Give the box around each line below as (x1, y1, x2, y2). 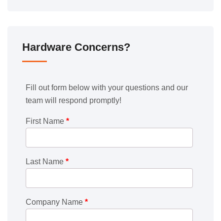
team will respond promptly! (26, 96, 121, 105)
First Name (26, 117, 66, 126)
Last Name (26, 157, 66, 166)
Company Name (26, 198, 85, 207)
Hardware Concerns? (22, 41, 130, 54)
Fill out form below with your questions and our (26, 83, 188, 92)
